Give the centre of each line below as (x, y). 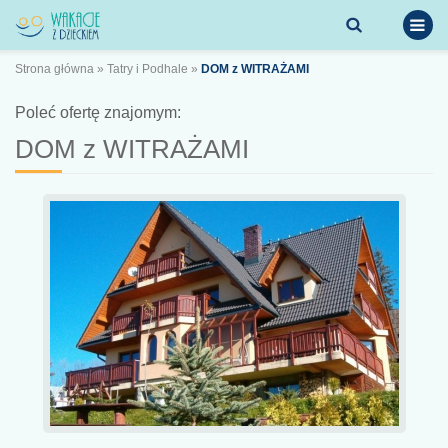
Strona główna (54, 69)
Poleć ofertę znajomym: (98, 112)
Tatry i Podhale (147, 69)
